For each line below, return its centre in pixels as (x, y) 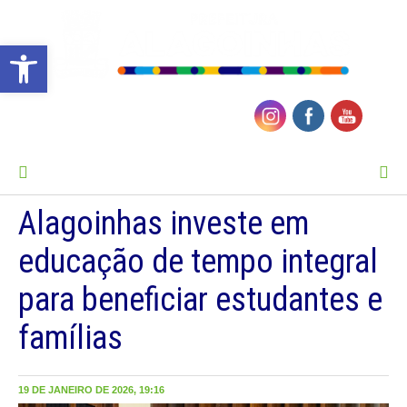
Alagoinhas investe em (164, 224)
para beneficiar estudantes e (200, 300)
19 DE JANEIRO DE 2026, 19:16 (91, 390)
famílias (70, 338)
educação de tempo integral (198, 262)
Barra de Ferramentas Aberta (51, 54)
